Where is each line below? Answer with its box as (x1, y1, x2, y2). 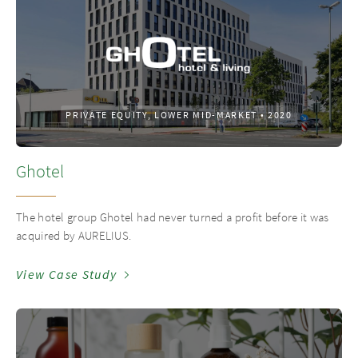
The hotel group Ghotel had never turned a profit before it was (16, 209, 329, 225)
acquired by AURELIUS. (16, 228, 132, 243)
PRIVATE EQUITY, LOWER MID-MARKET (66, 109, 257, 121)
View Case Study (16, 266, 117, 283)
